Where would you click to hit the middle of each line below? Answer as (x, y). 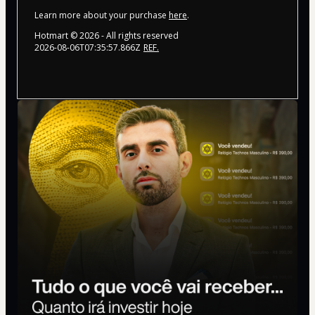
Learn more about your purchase (102, 15)
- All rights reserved (139, 35)
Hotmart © (57, 35)
